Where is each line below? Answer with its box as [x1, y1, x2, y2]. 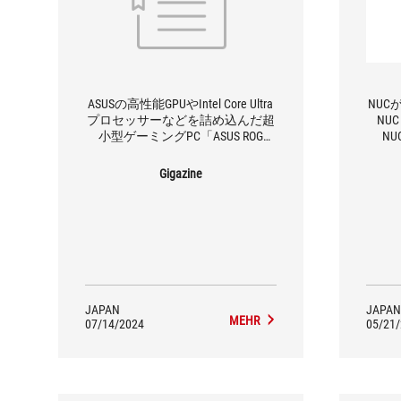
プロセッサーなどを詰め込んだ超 [86, 112, 275, 127]
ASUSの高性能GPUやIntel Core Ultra [88, 96, 274, 111]
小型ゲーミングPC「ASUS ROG [98, 128, 263, 143]
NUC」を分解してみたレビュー [94, 144, 268, 159]
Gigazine [158, 166, 202, 181]
